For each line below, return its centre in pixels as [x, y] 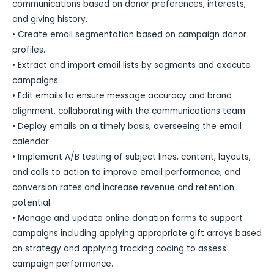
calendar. [31, 142]
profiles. [29, 50]
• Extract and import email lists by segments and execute [131, 65]
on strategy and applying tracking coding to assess [119, 249]
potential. [32, 203]
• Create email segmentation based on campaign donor [129, 35]
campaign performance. [63, 264]
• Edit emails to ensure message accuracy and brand [122, 96]
